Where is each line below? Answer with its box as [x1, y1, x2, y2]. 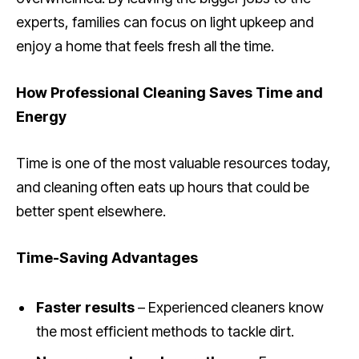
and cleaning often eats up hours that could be [16, 178, 309, 196]
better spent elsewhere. [16, 202, 166, 220]
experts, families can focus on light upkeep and [16, 14, 313, 31]
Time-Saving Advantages [16, 248, 198, 266]
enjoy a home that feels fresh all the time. [16, 38, 274, 55]
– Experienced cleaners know [135, 298, 324, 316]
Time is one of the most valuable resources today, [16, 154, 331, 171]
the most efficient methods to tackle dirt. [36, 322, 294, 340]
